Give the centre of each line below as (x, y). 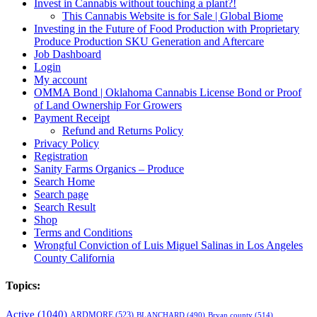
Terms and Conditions (83, 233)
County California (74, 258)
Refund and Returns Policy (123, 131)
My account (60, 80)
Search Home (64, 182)
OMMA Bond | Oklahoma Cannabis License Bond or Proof (168, 93)
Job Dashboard (68, 54)
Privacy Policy (67, 144)
